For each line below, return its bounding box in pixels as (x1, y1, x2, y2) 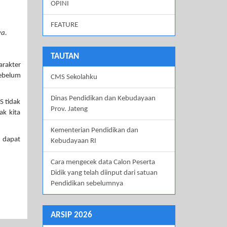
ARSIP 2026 (50, 211, 92, 220)
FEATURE (50, 21, 78, 29)
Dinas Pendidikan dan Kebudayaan (50, 95, 156, 103)
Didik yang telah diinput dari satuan (50, 169, 158, 177)
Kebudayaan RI (50, 137, 96, 145)
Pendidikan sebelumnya (50, 180, 123, 188)
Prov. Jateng (50, 105, 88, 113)
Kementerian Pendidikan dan (50, 127, 138, 135)
